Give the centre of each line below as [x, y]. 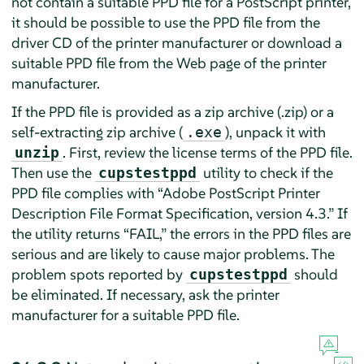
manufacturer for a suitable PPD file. [125, 314]
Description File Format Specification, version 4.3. [169, 213]
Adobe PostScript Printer [241, 193]
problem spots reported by [98, 274]
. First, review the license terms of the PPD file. [207, 152]
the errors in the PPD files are [258, 233]
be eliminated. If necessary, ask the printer [145, 294]
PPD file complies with [84, 193]
